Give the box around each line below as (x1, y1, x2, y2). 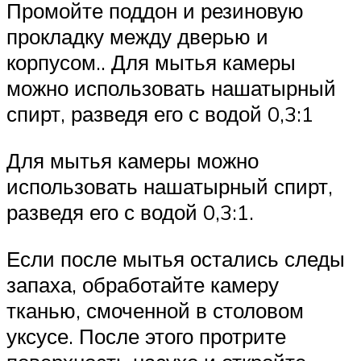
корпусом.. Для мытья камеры (6, 49, 296, 76)
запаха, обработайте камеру (6, 271, 279, 297)
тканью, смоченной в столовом (6, 297, 304, 323)
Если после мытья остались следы (6, 245, 345, 272)
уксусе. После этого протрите (6, 322, 286, 349)
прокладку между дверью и (6, 23, 268, 50)
